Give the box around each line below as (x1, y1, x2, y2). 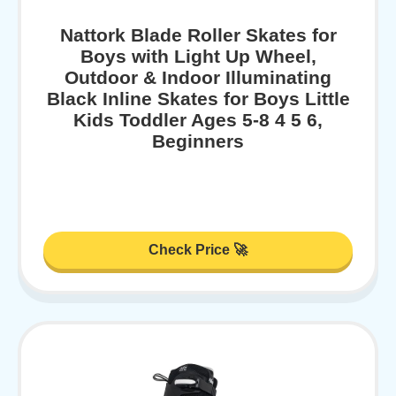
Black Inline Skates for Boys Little (46, 88, 350, 110)
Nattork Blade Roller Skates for (59, 25, 337, 46)
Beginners (152, 131, 244, 152)
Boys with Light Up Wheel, (80, 46, 316, 67)
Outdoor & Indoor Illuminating (65, 67, 331, 88)
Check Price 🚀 (148, 241, 247, 257)
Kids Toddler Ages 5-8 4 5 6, (73, 110, 323, 131)
